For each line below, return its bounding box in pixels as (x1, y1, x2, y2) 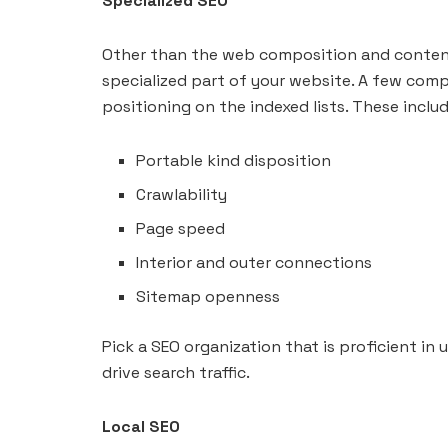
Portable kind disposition (136, 149, 332, 171)
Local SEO (102, 415, 180, 437)
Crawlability (136, 183, 228, 205)
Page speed (136, 217, 226, 239)
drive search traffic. (102, 361, 250, 383)
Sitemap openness (136, 285, 281, 307)
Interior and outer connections (136, 251, 373, 273)
